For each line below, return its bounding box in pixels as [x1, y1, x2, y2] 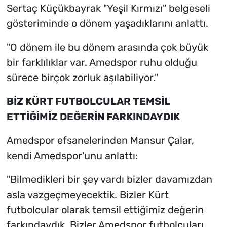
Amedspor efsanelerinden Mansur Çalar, [6, 134, 194, 146]
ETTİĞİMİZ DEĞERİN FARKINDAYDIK [6, 110, 180, 123]
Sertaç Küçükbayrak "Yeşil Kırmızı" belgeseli [6, 2, 210, 14]
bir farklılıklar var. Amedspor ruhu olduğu [6, 56, 197, 68]
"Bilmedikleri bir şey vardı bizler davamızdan [6, 173, 212, 185]
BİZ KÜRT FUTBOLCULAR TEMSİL [6, 95, 170, 107]
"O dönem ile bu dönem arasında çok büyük [6, 41, 208, 53]
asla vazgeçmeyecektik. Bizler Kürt [6, 188, 169, 201]
